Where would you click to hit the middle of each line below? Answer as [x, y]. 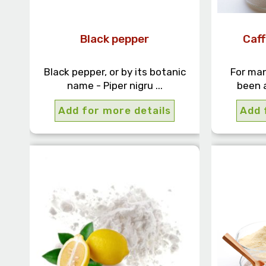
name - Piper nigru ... [115, 86]
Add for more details [115, 111]
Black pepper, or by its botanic [115, 72]
